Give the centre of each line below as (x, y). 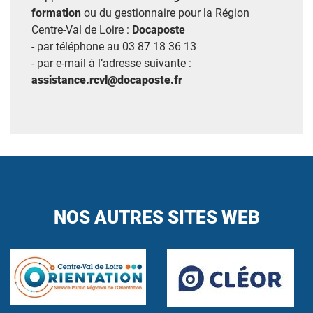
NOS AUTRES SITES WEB (156, 218)
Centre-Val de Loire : (80, 30)
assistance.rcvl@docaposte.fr (107, 80)
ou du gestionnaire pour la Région (165, 13)
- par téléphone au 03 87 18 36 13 (114, 47)
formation (56, 13)
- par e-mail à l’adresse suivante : (113, 64)
